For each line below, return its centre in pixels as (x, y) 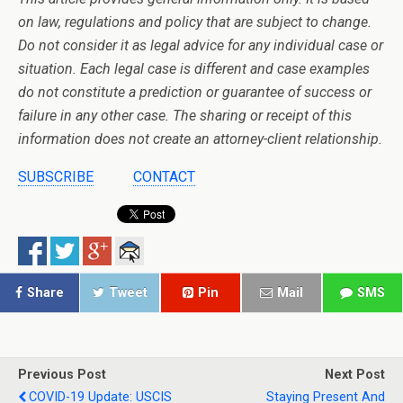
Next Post (355, 375)
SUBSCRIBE (56, 177)
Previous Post (62, 375)
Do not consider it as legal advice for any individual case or (201, 45)
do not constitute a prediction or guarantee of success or (195, 92)
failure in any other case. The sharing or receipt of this (185, 116)
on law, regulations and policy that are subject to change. (195, 22)
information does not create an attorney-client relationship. (200, 139)
